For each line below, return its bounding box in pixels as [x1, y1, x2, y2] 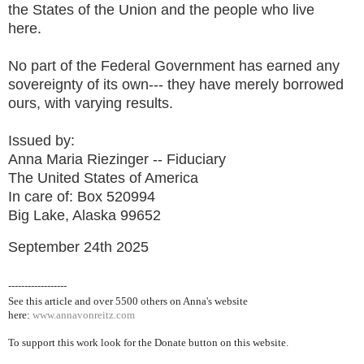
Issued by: [8, 132, 79, 149]
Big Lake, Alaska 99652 [8, 206, 161, 223]
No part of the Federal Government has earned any [8, 57, 340, 74]
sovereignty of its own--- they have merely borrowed [8, 76, 344, 93]
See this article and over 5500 [8, 294, 138, 307]
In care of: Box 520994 [8, 188, 155, 205]
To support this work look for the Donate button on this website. [8, 336, 291, 349]
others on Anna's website [138, 294, 248, 307]
